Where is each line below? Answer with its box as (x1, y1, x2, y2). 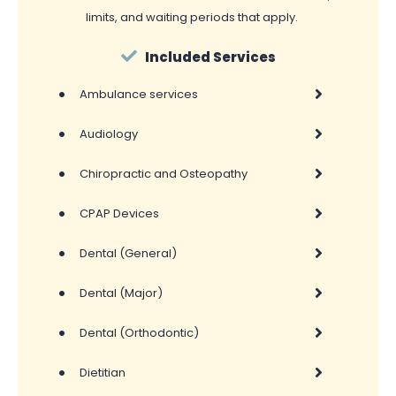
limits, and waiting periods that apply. (86, 8, 298, 26)
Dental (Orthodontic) (80, 324, 199, 341)
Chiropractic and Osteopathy (80, 164, 247, 182)
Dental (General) (80, 244, 177, 262)
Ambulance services (80, 85, 198, 103)
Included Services (144, 47, 276, 66)
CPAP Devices (80, 204, 159, 222)
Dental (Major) (80, 284, 163, 301)
